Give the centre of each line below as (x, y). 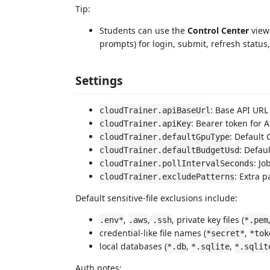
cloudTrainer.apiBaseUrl (155, 110)
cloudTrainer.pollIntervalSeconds (177, 163)
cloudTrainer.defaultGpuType (165, 137)
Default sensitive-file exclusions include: (156, 198)
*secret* (225, 233)
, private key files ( (208, 220)
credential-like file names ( (153, 233)
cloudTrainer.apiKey (145, 124)
